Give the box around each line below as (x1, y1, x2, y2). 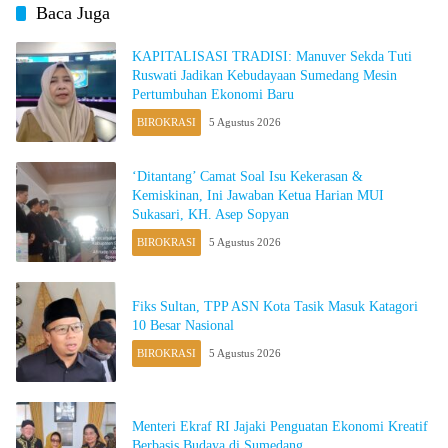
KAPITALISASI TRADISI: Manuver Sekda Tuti (132, 49, 412, 65)
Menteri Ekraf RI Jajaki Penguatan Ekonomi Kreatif (132, 418, 428, 434)
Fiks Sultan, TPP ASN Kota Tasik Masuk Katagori (132, 298, 418, 314)
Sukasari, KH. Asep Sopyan (132, 207, 289, 223)
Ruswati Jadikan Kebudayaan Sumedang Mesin (132, 68, 397, 84)
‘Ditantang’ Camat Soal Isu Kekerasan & (132, 169, 363, 185)
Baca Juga (36, 2, 110, 23)
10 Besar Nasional (132, 317, 234, 333)
